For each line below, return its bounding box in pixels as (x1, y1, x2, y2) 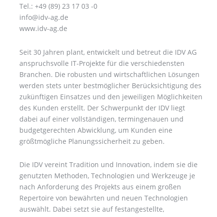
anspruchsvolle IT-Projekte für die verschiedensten (19, 58, 185, 68)
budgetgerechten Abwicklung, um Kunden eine (19, 125, 172, 135)
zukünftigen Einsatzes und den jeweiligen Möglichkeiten (19, 92, 202, 101)
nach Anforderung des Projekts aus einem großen (19, 182, 181, 191)
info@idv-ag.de (19, 13, 68, 22)
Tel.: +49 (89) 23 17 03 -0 (19, 1, 97, 11)
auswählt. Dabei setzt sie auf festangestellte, (19, 204, 164, 214)
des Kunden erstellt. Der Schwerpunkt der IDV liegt (19, 103, 185, 112)
